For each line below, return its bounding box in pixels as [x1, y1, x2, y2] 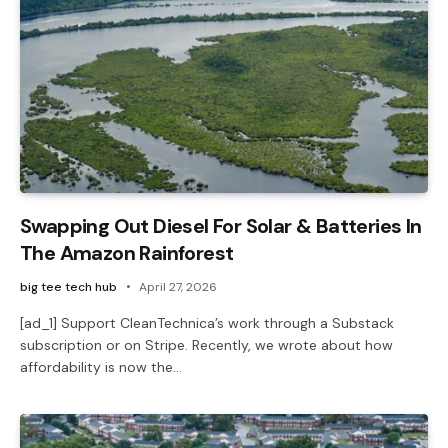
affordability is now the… [20, 357, 182, 376]
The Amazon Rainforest [20, 239, 234, 266]
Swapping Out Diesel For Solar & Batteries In [20, 212, 422, 239]
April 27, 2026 [139, 278, 217, 295]
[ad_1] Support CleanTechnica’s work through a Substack [20, 313, 394, 332]
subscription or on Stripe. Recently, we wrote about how [20, 335, 393, 354]
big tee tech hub [20, 278, 117, 295]
